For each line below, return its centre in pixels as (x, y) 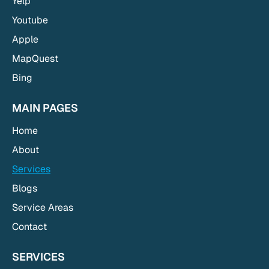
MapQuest (35, 58)
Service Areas (43, 207)
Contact (29, 226)
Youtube (30, 20)
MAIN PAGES (45, 107)
